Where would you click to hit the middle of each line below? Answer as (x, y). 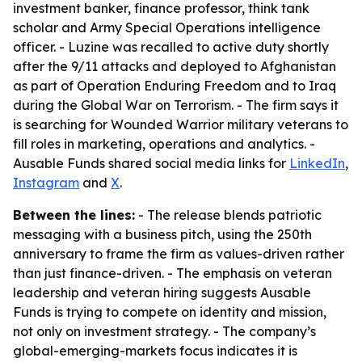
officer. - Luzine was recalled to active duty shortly (171, 47)
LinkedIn (317, 163)
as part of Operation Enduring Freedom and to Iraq (175, 86)
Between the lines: (74, 215)
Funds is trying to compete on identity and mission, (170, 312)
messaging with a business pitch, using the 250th (162, 234)
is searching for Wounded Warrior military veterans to (181, 124)
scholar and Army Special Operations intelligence (167, 27)
